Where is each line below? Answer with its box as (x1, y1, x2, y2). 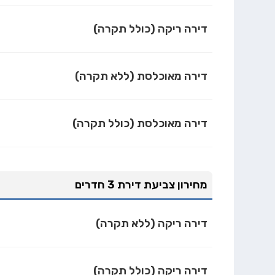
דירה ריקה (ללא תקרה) (96, 217, 208, 231)
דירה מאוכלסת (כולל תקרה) (72, 116, 208, 130)
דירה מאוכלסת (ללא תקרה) (75, 69, 208, 83)
